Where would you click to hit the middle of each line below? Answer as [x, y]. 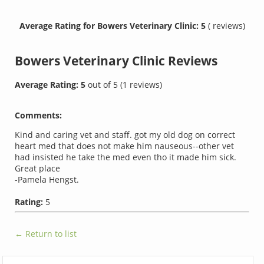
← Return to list [46, 234]
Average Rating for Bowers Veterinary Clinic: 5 [113, 25]
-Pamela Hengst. [47, 180]
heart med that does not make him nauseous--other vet [125, 146]
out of [101, 85]
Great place [38, 169]
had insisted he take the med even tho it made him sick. [126, 157]
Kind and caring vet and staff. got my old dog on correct [125, 135]
